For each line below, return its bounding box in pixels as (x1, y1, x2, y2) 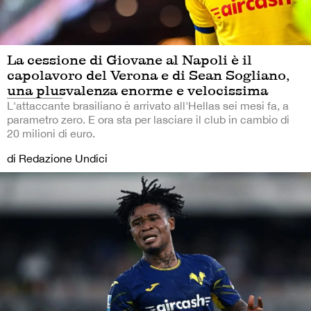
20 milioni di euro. (7, 126, 95, 140)
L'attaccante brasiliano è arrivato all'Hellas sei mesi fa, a (7, 99, 289, 112)
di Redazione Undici (7, 151, 108, 165)
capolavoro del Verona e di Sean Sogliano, (7, 66, 289, 83)
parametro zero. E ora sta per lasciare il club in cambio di (7, 112, 289, 126)
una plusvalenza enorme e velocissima (7, 81, 268, 99)
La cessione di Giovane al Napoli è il (7, 51, 252, 68)
